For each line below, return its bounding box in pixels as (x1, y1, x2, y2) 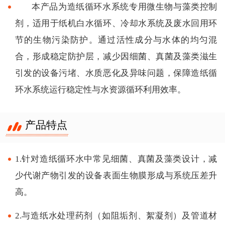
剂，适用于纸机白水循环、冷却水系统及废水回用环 (15, 18, 217, 28)
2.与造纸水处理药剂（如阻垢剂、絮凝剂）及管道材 (15, 210, 217, 220)
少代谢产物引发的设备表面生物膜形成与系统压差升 (15, 170, 217, 180)
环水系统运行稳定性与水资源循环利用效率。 (15, 84, 186, 94)
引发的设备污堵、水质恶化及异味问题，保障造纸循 (15, 68, 217, 78)
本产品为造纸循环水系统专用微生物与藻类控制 (32, 2, 217, 12)
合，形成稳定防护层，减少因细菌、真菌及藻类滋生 (15, 51, 217, 61)
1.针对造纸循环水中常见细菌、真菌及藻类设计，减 (15, 154, 217, 164)
